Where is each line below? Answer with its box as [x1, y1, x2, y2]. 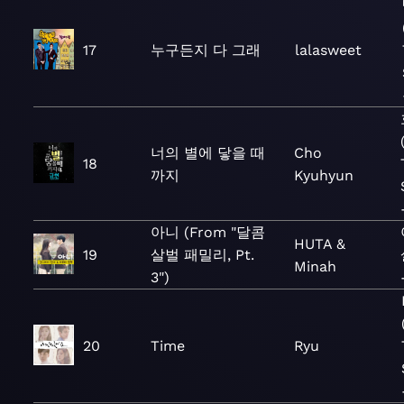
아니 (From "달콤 [151, 224, 265, 241]
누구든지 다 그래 [151, 41, 261, 59]
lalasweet [294, 41, 362, 59]
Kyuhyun [293, 166, 353, 184]
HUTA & [293, 234, 345, 252]
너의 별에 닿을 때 [151, 143, 265, 161]
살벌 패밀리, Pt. [151, 246, 254, 263]
